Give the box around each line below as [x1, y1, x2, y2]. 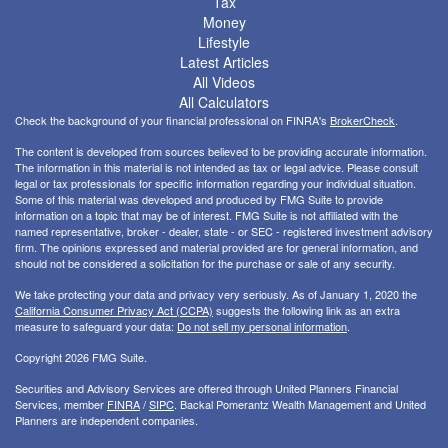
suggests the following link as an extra [213, 302, 400, 319]
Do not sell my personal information [177, 318, 347, 335]
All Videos [193, 72, 255, 93]
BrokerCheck [330, 112, 395, 129]
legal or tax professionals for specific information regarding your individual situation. [15, 175, 416, 192]
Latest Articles [179, 52, 269, 73]
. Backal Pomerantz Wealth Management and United [174, 396, 426, 413]
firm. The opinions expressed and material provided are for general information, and [15, 239, 418, 256]
